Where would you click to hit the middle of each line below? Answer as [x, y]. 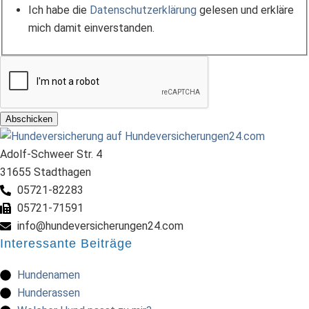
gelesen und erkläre [245, 10]
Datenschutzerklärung [143, 10]
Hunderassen [49, 293]
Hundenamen [49, 275]
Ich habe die [59, 10]
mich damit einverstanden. [91, 28]
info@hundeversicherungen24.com [100, 226]
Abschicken [29, 119]
